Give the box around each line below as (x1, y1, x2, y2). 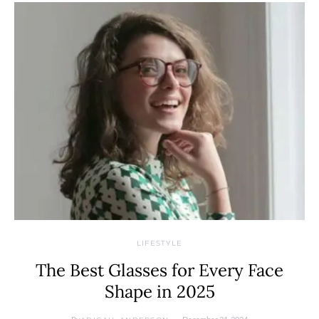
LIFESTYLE (136, 239, 183, 248)
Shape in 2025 (104, 281, 215, 303)
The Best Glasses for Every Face (36, 259, 283, 281)
